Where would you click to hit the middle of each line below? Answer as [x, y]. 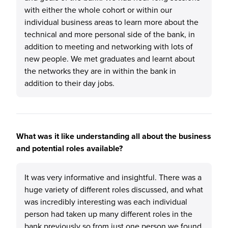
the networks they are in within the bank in [100, 71]
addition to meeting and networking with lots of [109, 46]
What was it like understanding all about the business [114, 136]
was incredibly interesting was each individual [106, 202]
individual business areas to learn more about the [111, 22]
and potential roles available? [69, 148]
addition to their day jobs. [69, 83]
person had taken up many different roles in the [108, 214]
